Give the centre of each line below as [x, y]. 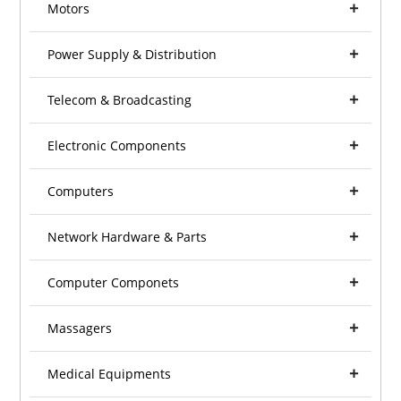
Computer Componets [114, 283]
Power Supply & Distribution [132, 55]
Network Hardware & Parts [128, 237]
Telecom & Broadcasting [120, 100]
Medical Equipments [110, 374]
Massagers [80, 328]
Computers [81, 192]
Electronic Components [117, 146]
